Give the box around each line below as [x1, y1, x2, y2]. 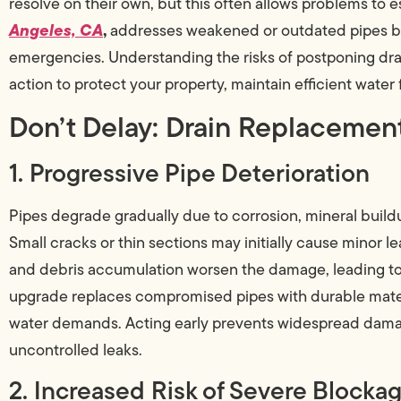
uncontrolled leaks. [9, 337, 142, 362]
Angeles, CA [9, 17, 103, 42]
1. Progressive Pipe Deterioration [9, 153, 370, 192]
